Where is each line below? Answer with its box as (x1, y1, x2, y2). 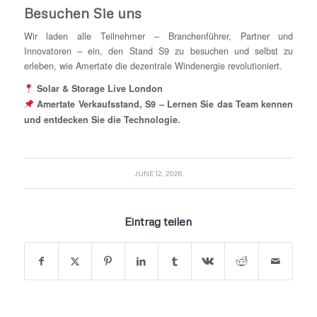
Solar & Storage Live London (33, 81, 163, 95)
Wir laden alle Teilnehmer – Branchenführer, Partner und (23, 29, 294, 43)
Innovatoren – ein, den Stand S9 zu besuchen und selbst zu (23, 44, 294, 58)
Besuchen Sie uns (23, 4, 142, 22)
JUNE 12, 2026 (134, 168, 183, 178)
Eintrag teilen (125, 214, 192, 229)
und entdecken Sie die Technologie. (23, 113, 180, 126)
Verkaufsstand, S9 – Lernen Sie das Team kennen (75, 97, 294, 110)
